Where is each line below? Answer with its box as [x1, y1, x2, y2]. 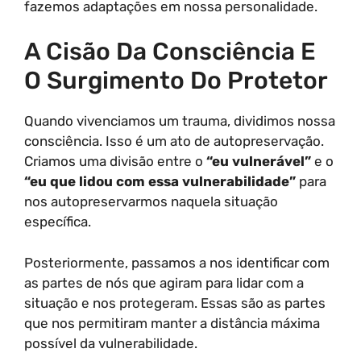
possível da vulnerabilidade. [24, 334, 197, 351]
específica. [24, 214, 91, 230]
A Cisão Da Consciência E [24, 37, 316, 66]
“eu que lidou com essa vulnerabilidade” [24, 173, 296, 189]
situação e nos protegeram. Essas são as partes [24, 294, 326, 311]
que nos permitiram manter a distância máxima [24, 314, 320, 331]
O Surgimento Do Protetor [24, 66, 328, 95]
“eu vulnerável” [206, 153, 311, 169]
